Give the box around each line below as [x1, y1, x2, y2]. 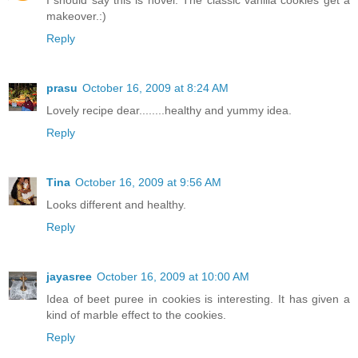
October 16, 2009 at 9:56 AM [75, 176, 221, 189]
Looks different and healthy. [46, 198, 186, 212]
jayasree [46, 270, 92, 284]
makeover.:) [46, 10, 106, 23]
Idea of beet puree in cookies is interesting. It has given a [46, 292, 350, 306]
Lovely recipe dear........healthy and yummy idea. [46, 104, 292, 117]
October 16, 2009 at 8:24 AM [82, 82, 229, 95]
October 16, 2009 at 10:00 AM [97, 270, 249, 284]
